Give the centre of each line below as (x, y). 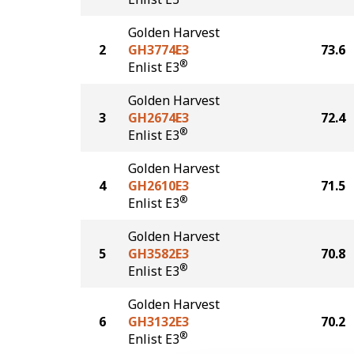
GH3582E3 (158, 254)
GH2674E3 (158, 118)
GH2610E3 (158, 186)
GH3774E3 (158, 50)
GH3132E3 (158, 322)
